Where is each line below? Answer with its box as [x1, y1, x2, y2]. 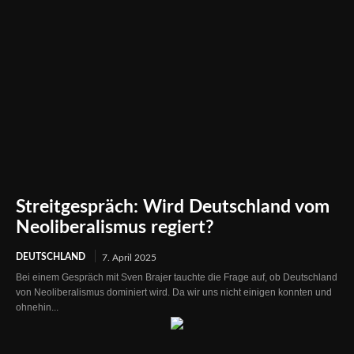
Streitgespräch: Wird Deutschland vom [16, 197, 330, 216]
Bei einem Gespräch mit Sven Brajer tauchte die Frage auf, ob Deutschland [16, 271, 337, 283]
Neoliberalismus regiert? [16, 217, 214, 236]
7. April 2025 [102, 252, 156, 262]
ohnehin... [16, 301, 58, 313]
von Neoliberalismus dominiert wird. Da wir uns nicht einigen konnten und [16, 286, 332, 298]
